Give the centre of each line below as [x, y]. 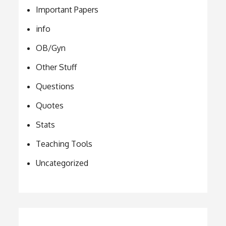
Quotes [50, 106]
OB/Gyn [51, 48]
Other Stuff [56, 67]
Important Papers [67, 10]
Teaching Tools [64, 144]
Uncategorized [62, 163]
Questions [55, 87]
